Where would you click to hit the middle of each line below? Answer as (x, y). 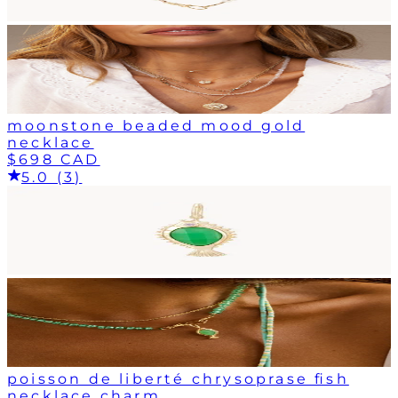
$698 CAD (54, 159)
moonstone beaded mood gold (156, 125)
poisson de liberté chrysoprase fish (178, 378)
